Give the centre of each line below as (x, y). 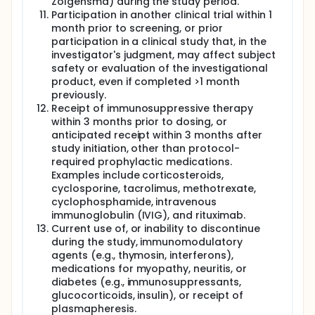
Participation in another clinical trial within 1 (162, 15)
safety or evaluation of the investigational (160, 68)
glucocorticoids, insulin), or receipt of (147, 295)
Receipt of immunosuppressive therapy (152, 108)
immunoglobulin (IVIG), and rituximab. (148, 215)
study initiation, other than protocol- (146, 148)
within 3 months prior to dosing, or (139, 122)
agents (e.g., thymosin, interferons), (142, 255)
